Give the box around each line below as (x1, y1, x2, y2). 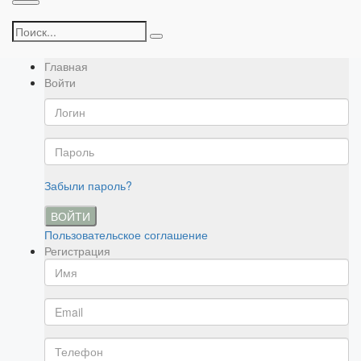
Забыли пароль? (44, 177, 132, 193)
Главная (44, 58, 88, 74)
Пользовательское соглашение (44, 226, 208, 243)
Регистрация (44, 243, 110, 259)
